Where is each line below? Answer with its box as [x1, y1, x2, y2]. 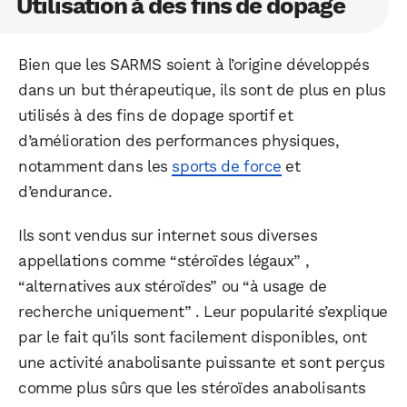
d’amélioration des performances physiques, [18, 132, 340, 151]
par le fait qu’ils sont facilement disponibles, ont [18, 328, 367, 347]
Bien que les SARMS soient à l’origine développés [18, 55, 370, 74]
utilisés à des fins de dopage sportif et [18, 106, 293, 125]
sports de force [172, 157, 282, 176]
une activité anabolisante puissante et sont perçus [18, 353, 385, 372]
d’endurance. [18, 183, 113, 202]
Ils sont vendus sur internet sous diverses [18, 226, 318, 245]
